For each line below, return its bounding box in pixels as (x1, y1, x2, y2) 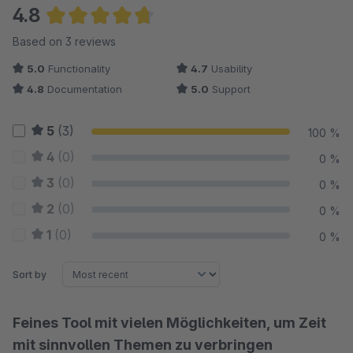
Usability (208, 62, 252, 75)
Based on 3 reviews (13, 35, 116, 48)
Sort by (13, 268, 46, 281)
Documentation (44, 83, 122, 95)
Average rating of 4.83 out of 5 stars (46, 30, 252, 46)
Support (209, 83, 251, 95)
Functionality (45, 62, 110, 75)
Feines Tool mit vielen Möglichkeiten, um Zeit (13, 314, 326, 331)
